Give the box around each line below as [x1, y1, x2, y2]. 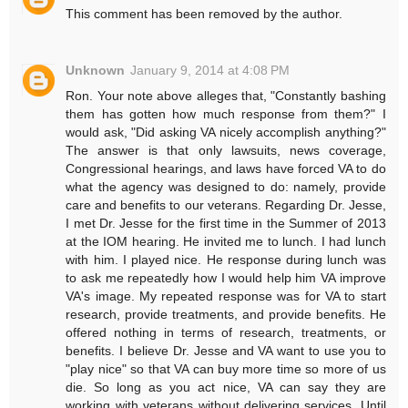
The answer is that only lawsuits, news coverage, [66, 143, 386, 158]
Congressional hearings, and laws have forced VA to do [66, 161, 386, 177]
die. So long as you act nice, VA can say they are [66, 380, 386, 395]
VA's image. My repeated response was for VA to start [66, 289, 386, 304]
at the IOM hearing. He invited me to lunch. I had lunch [66, 234, 386, 250]
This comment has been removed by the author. [66, 6, 343, 22]
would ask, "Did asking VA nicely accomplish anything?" [66, 125, 386, 140]
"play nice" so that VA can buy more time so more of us [66, 362, 386, 377]
